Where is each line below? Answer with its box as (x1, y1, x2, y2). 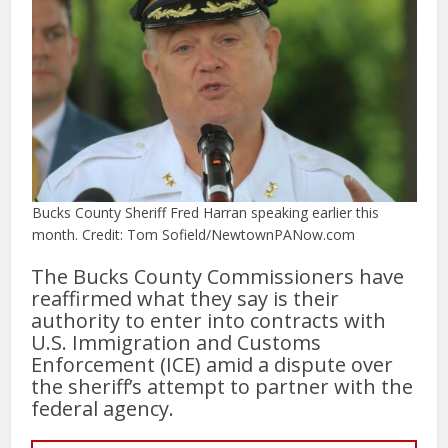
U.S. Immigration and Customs (31, 328, 322, 356)
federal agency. (31, 394, 175, 422)
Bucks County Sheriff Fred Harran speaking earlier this (31, 202, 379, 222)
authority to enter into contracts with (31, 306, 387, 334)
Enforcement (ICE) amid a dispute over (31, 350, 394, 378)
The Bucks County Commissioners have (31, 262, 405, 290)
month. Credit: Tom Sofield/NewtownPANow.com (31, 224, 355, 244)
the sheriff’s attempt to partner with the (31, 372, 414, 400)
